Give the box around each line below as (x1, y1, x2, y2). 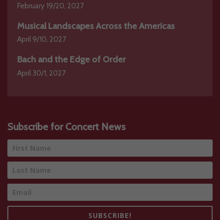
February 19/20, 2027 (17, 1, 84, 10)
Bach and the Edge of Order (17, 54, 126, 65)
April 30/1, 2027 (17, 69, 66, 78)
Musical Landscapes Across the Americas (17, 20, 175, 31)
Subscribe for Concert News (7, 120, 126, 133)
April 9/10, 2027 (17, 35, 66, 44)
